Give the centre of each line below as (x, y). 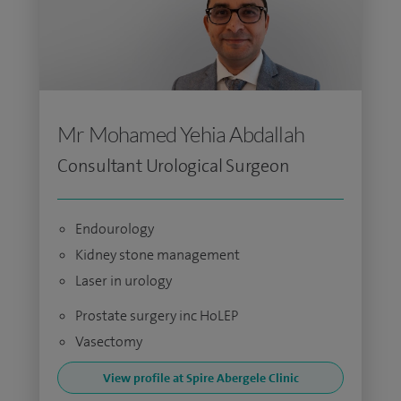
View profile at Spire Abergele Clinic (200, 378)
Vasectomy (109, 341)
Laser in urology (124, 281)
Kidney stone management (158, 255)
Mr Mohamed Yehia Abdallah (181, 134)
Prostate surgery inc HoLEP (157, 316)
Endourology (115, 229)
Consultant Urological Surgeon (174, 166)
